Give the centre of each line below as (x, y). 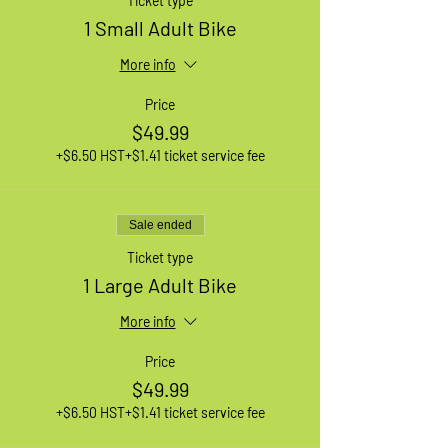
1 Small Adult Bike (160, 27)
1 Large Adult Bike (160, 284)
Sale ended (160, 224)
